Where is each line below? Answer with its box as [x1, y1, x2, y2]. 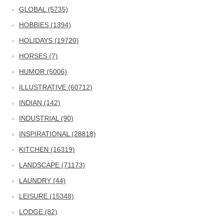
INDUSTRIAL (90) [19, 114, 74, 122]
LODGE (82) [19, 208, 58, 216]
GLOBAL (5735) [19, 5, 69, 13]
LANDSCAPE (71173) [19, 161, 86, 169]
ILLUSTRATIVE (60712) [19, 83, 93, 91]
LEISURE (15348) [19, 192, 74, 200]
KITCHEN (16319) [19, 145, 75, 153]
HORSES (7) [19, 52, 58, 60]
